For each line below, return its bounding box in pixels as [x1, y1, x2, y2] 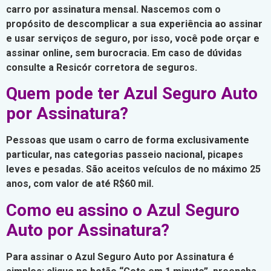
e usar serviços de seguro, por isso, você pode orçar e [6, 33, 260, 44]
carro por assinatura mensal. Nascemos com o [6, 4, 221, 15]
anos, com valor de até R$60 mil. [6, 178, 154, 190]
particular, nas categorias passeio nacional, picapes [6, 149, 243, 161]
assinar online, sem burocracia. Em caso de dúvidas [6, 47, 242, 59]
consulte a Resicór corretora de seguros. [6, 62, 197, 73]
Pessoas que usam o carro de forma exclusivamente [6, 134, 249, 146]
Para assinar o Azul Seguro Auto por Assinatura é [6, 250, 234, 263]
